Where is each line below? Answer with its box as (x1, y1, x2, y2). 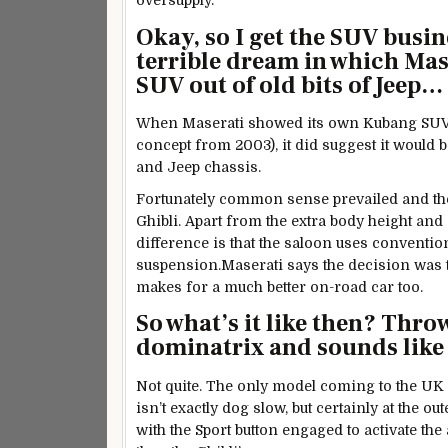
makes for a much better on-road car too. (136, 278, 423, 295)
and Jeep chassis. (136, 159, 261, 176)
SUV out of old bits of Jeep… (136, 69, 443, 101)
